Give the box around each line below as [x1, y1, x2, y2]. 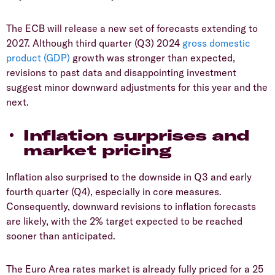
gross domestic [182, 37, 250, 50]
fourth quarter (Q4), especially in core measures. [6, 185, 222, 198]
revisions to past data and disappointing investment [6, 66, 236, 79]
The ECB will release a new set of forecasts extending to [6, 22, 258, 35]
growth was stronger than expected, [70, 52, 235, 64]
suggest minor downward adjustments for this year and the [6, 81, 268, 94]
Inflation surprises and [23, 126, 250, 145]
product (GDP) [6, 52, 70, 64]
